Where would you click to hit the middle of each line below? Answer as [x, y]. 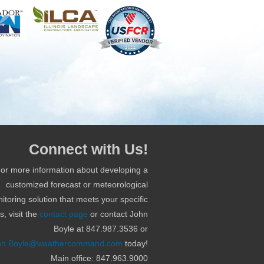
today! [135, 243]
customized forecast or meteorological [77, 184]
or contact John [118, 214]
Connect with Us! [88, 149]
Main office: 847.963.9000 [99, 258]
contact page [63, 214]
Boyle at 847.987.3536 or [100, 228]
